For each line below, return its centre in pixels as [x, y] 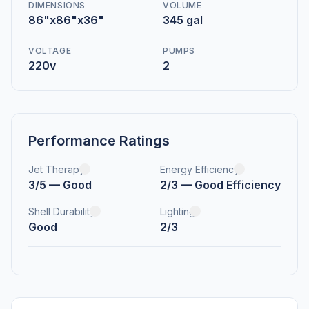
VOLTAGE [50, 50]
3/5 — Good [60, 185]
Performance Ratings [99, 140]
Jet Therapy [57, 169]
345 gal [183, 20]
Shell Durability [62, 211]
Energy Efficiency [200, 169]
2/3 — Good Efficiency [220, 185]
